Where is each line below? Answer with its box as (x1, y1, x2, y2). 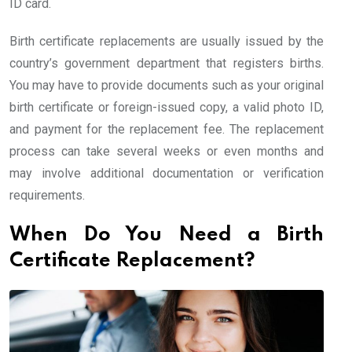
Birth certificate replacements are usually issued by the (9, 34, 324, 49)
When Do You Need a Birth (9, 225, 324, 246)
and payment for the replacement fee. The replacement (9, 122, 324, 137)
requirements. (9, 188, 85, 203)
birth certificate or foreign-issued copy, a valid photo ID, (9, 100, 324, 115)
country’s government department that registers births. (9, 56, 324, 71)
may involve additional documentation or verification (9, 166, 324, 181)
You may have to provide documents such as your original (9, 78, 324, 93)
